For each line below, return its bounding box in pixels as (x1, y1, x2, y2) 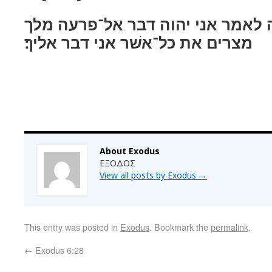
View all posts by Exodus (100, 169, 199, 181)
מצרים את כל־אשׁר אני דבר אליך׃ (24, 32, 253, 53)
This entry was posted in (24, 220, 120, 233)
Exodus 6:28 (33, 243, 84, 256)
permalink (211, 220, 248, 233)
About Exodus (100, 145, 160, 157)
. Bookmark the (149, 220, 211, 233)
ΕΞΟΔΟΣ (100, 157, 135, 169)
